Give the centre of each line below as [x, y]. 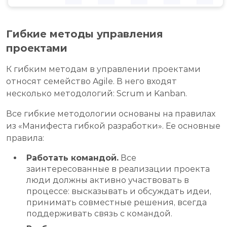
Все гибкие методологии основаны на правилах [111, 114]
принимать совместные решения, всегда [117, 203]
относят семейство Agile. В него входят [91, 82]
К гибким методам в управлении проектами [103, 69]
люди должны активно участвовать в [108, 180]
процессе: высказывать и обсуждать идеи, [119, 192]
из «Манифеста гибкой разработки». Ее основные [113, 126]
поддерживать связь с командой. [99, 214]
